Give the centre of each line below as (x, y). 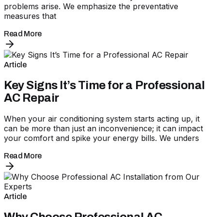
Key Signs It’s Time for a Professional (104, 85)
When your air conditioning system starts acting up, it (102, 119)
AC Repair (31, 98)
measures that (30, 16)
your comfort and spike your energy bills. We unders (101, 138)
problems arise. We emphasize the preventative (91, 7)
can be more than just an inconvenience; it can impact (103, 129)
